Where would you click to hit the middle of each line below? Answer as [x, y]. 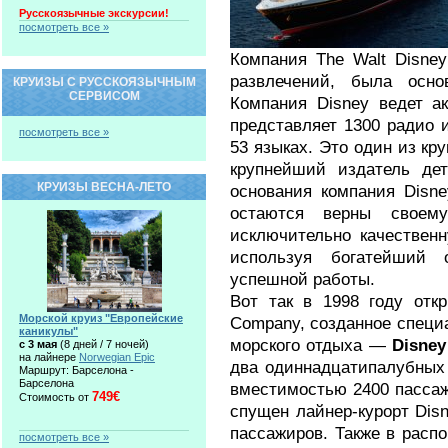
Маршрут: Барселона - [76, 370]
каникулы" [48, 331]
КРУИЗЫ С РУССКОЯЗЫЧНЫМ [104, 82]
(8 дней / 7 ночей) [103, 344]
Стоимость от [55, 397]
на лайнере [49, 357]
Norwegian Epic [117, 357]
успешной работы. [302, 279]
